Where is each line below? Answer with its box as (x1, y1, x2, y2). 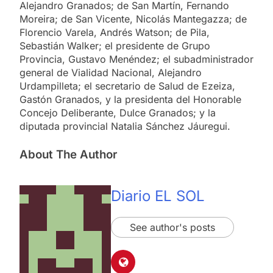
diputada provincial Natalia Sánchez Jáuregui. (19, 119, 230, 132)
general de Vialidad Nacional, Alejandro (19, 66, 202, 79)
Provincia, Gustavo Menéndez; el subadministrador (19, 52, 253, 65)
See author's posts (130, 221, 215, 234)
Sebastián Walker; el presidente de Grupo (19, 39, 210, 52)
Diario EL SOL (111, 187, 205, 205)
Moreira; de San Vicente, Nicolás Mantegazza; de (19, 12, 247, 25)
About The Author (19, 147, 117, 161)
